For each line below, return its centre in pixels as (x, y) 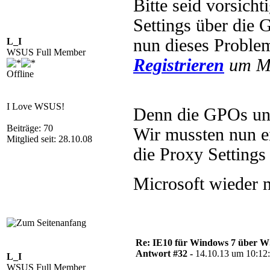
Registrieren (179, 65)
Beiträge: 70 (30, 128)
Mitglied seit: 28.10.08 (49, 139)
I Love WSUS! (36, 106)
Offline (20, 74)
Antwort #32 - (165, 253)
